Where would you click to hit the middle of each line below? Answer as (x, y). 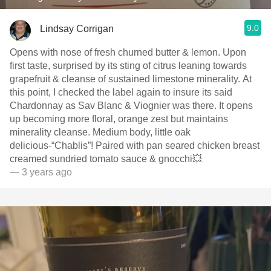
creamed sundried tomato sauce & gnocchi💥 (106, 159)
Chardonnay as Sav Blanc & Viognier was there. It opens (131, 106)
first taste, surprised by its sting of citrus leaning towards (128, 66)
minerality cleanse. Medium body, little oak (100, 132)
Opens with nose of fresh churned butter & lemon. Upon (128, 52)
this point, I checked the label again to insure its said (121, 92)
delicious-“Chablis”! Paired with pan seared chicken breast (135, 145)
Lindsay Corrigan (77, 28)
